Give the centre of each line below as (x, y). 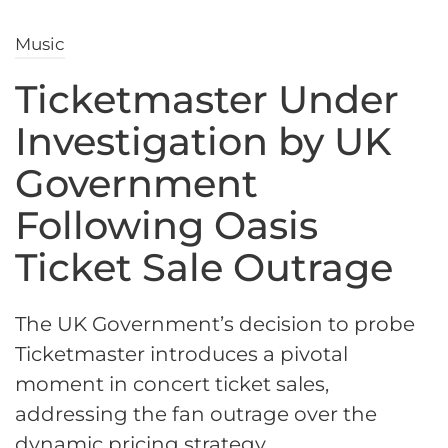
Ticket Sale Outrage (204, 268)
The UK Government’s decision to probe (215, 324)
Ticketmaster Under (207, 100)
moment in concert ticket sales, (172, 384)
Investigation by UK (203, 142)
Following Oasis (166, 226)
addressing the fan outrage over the (196, 414)
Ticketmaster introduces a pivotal (181, 354)
